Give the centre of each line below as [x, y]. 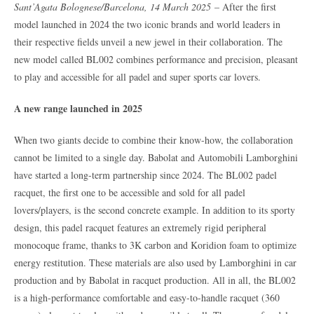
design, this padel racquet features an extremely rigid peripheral [140, 227]
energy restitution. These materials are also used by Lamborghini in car [155, 262]
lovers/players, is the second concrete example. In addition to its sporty [155, 210]
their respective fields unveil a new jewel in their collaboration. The [148, 41]
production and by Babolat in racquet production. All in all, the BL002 [155, 280]
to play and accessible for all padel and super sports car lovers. [137, 76]
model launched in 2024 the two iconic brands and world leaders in [147, 24]
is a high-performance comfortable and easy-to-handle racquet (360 [147, 297]
